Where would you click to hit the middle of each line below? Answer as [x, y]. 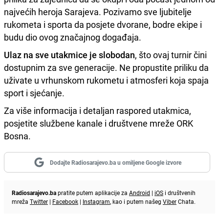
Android [140, 193]
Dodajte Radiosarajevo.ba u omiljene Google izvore [115, 163]
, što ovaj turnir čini [171, 55]
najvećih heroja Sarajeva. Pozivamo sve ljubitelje [98, 12]
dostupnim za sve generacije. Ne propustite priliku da [106, 68]
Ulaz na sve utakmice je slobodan [69, 55]
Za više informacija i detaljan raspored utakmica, [98, 111]
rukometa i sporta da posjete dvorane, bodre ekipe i [103, 25]
